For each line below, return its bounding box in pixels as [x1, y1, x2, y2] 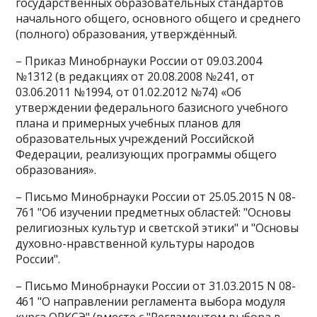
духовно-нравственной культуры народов [16, 236, 255, 251]
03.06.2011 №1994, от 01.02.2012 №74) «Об [16, 84, 242, 100]
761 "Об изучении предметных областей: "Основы [16, 204, 292, 220]
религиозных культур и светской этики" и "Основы [16, 220, 299, 236]
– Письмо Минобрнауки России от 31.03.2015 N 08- [16, 278, 296, 294]
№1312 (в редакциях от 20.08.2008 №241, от [16, 69, 255, 84]
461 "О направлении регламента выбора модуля [16, 294, 286, 309]
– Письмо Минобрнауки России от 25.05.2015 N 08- [16, 189, 296, 204]
